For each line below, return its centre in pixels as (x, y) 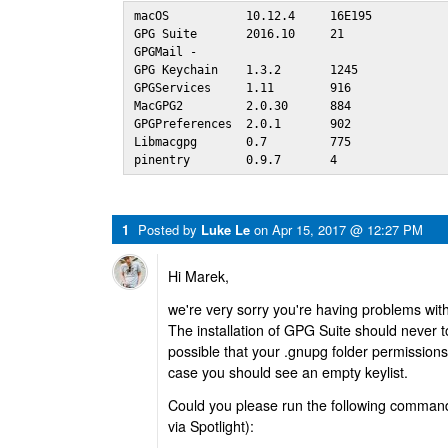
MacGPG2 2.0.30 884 (246, 106)
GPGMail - (166, 52)
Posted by (169, 229)
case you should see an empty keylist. (288, 372)
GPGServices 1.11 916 (246, 88)
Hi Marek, (198, 276)
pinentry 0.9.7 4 (236, 160)
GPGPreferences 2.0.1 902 (246, 124)
